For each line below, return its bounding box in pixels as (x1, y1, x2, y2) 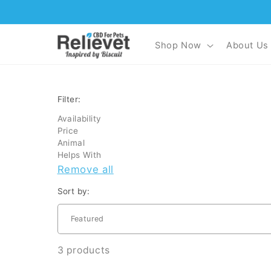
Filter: (57, 94, 81, 105)
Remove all (57, 163, 114, 175)
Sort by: (57, 186, 90, 196)
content (18, 13, 57, 25)
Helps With (57, 149, 102, 160)
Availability (57, 113, 102, 123)
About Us (226, 39, 269, 51)
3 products (57, 244, 110, 256)
